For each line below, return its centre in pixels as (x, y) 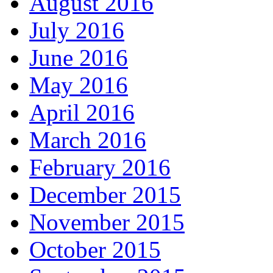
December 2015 (105, 194)
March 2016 (88, 140)
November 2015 (107, 222)
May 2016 (79, 85)
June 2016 (79, 57)
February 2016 (100, 167)
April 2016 (82, 112)
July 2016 (77, 30)
